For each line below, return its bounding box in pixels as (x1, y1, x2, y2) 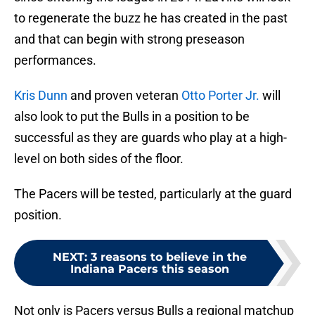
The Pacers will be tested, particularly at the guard (14, 186, 292, 202)
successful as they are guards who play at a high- (14, 130, 287, 146)
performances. (14, 53, 96, 68)
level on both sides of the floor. (14, 151, 184, 167)
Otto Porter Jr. (181, 88, 259, 103)
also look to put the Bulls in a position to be (14, 109, 250, 124)
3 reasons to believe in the (91, 250, 247, 264)
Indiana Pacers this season (70, 262, 229, 276)
